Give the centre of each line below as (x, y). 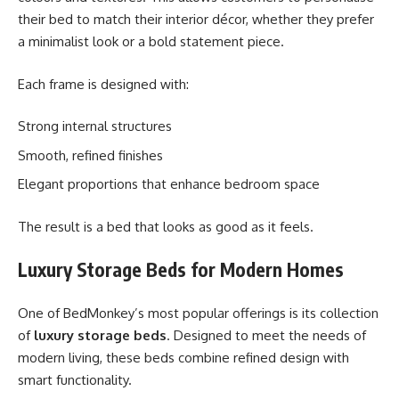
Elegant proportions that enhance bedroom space (169, 184)
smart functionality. (75, 379)
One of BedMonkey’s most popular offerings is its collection (198, 313)
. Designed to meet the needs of (266, 335)
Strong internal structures (95, 126)
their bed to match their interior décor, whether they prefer (196, 19)
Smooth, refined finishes (90, 155)
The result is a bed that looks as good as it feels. (166, 226)
